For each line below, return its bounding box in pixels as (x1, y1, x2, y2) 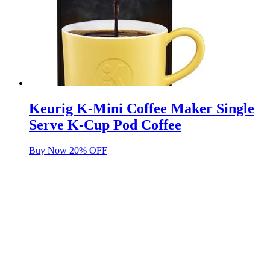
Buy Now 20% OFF (29, 145, 107, 155)
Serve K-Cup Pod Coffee (29, 117, 181, 133)
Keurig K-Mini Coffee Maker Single (29, 101, 254, 117)
